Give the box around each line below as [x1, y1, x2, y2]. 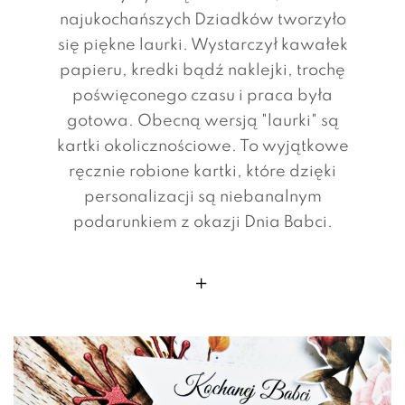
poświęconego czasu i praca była [72, 87, 333, 104]
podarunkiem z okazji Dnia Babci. [72, 213, 333, 231]
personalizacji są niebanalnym [83, 188, 322, 205]
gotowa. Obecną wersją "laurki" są [66, 112, 339, 129]
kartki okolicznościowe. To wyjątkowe [56, 137, 349, 155]
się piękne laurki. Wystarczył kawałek [57, 36, 348, 53]
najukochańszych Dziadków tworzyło [59, 11, 346, 28]
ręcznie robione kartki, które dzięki [69, 163, 336, 180]
